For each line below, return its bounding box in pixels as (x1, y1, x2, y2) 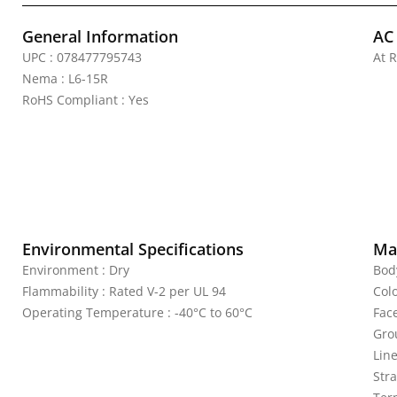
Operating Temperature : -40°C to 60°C (22, 304, 253, 321)
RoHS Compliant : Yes (22, 91, 149, 108)
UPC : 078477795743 (22, 49, 142, 66)
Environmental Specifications (22, 238, 244, 260)
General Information (22, 26, 178, 47)
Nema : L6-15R (22, 70, 108, 87)
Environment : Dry (22, 261, 129, 278)
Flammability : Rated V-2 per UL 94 (22, 283, 226, 300)
